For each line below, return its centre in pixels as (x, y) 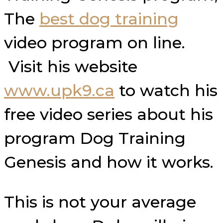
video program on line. (95, 42)
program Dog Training (95, 138)
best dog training (109, 18)
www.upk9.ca (59, 90)
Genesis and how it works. (111, 162)
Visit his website (71, 66)
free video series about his (109, 114)
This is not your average (100, 202)
